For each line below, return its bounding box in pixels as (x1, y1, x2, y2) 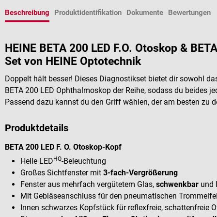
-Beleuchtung (62, 156, 106, 166)
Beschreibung (5, 8, 49, 17)
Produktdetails (5, 122, 68, 134)
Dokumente (126, 8, 163, 17)
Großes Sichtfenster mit (20, 168, 103, 177)
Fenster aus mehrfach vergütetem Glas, (20, 179, 156, 189)
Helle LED (20, 156, 53, 166)
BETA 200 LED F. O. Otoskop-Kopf (5, 142, 122, 152)
